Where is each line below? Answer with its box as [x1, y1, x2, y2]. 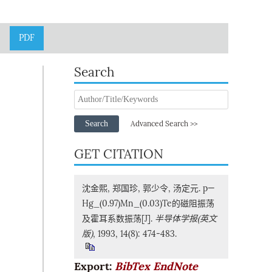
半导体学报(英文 [154, 214, 217, 224]
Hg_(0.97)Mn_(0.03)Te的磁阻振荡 [81, 199, 214, 209]
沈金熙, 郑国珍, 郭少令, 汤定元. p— [81, 183, 215, 194]
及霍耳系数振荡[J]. [81, 214, 155, 224]
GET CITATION [74, 146, 163, 162]
